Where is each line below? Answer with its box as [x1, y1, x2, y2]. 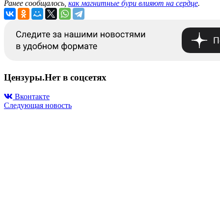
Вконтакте [15, 92, 50, 101]
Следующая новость [4, 101, 72, 110]
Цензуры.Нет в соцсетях [4, 72, 107, 83]
